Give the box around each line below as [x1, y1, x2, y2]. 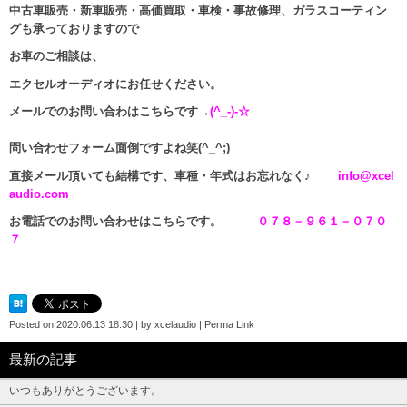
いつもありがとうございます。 [9, 383, 162, 397]
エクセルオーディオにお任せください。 [9, 76, 222, 91]
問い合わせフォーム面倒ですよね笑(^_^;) [9, 141, 242, 155]
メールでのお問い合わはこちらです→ [9, 104, 210, 119]
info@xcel [338, 168, 394, 183]
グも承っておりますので [9, 21, 139, 35]
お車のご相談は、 [9, 49, 104, 64]
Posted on [9, 318, 56, 330]
